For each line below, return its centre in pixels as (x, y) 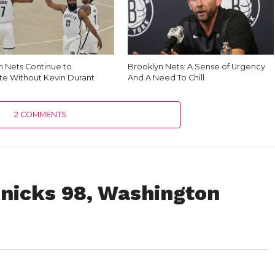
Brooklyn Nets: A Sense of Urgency (197, 67)
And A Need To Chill (166, 78)
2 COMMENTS (41, 114)
